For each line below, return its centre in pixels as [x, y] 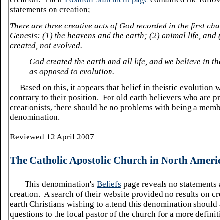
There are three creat [46, 26]
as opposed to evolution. [73, 71]
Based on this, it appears [63, 88]
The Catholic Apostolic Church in [85, 160]
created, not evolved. [46, 45]
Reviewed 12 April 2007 [52, 137]
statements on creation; [50, 10]
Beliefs [109, 184]
